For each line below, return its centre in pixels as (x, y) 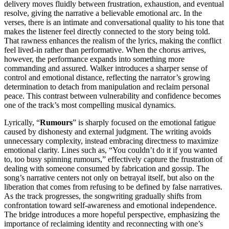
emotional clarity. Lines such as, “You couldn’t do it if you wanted (111, 150)
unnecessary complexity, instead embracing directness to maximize (111, 141)
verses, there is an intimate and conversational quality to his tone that (114, 22)
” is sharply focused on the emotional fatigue (144, 122)
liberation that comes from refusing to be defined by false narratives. (113, 187)
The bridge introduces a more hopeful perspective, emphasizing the (112, 214)
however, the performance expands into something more (94, 59)
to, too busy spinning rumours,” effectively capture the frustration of (113, 159)
